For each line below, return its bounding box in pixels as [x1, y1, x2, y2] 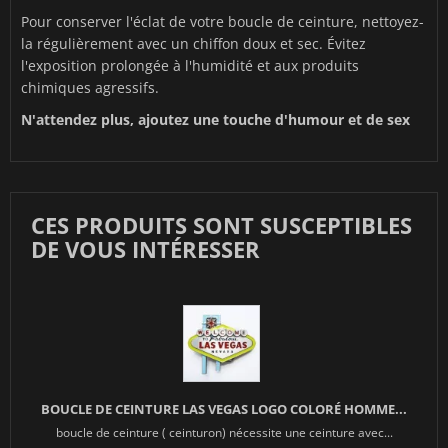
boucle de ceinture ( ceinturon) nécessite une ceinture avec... [55, 424, 393, 441]
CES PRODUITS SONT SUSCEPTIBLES [31, 210, 412, 241]
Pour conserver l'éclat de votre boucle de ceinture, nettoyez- [21, 12, 424, 32]
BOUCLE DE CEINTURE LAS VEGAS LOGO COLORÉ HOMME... [41, 400, 407, 419]
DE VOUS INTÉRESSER [31, 234, 260, 265]
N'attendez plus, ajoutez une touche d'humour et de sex [21, 110, 410, 130]
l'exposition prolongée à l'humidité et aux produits [21, 56, 359, 76]
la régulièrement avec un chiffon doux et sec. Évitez [21, 34, 366, 54]
